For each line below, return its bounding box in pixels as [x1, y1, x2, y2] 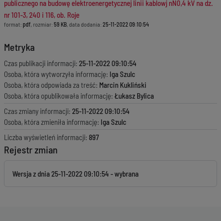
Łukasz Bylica [114, 91, 154, 100]
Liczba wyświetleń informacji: [4, 133, 89, 142]
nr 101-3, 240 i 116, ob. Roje [4, 10, 79, 19]
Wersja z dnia [12, 169, 51, 178]
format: [4, 21, 23, 28]
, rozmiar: [31, 21, 54, 28]
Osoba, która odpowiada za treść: [4, 80, 99, 89]
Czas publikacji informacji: [4, 59, 79, 68]
